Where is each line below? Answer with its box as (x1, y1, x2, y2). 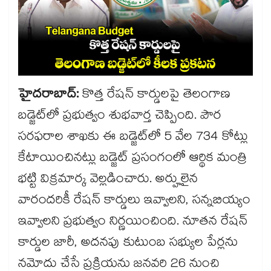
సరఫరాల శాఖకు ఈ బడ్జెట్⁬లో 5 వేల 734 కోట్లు (18, 127, 248, 149)
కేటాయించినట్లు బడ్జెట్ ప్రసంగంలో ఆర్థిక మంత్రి (18, 148, 247, 171)
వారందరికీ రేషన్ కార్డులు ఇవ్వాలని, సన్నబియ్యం (18, 191, 250, 213)
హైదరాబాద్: (18, 85, 82, 107)
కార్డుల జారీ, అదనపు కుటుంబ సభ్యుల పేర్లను (18, 233, 238, 255)
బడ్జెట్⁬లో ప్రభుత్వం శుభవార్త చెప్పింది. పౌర (18, 106, 221, 128)
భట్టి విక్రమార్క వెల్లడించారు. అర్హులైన (18, 169, 198, 192)
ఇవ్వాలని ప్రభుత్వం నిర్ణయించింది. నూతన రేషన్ (18, 212, 247, 234)
